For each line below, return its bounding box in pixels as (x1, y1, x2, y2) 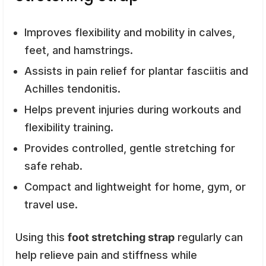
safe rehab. (24, 159, 83, 172)
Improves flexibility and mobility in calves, (24, 26, 235, 39)
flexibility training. (24, 121, 113, 134)
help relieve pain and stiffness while (15, 248, 197, 261)
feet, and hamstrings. (24, 43, 133, 56)
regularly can (175, 230, 243, 243)
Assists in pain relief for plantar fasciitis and (24, 64, 248, 77)
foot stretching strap (68, 230, 175, 243)
